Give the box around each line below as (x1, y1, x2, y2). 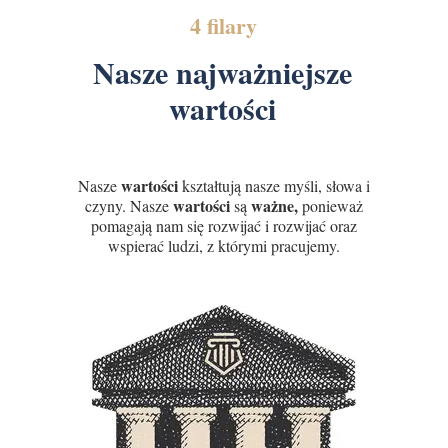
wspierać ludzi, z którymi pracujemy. (108, 235, 340, 256)
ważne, (251, 194, 302, 217)
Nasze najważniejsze (93, 50, 352, 94)
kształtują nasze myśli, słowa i (182, 175, 370, 196)
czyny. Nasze (85, 195, 173, 216)
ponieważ (302, 195, 363, 216)
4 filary (189, 9, 257, 42)
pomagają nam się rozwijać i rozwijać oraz (91, 215, 357, 236)
